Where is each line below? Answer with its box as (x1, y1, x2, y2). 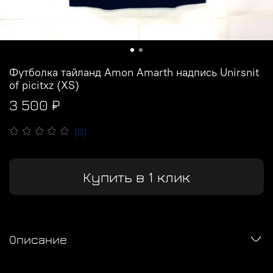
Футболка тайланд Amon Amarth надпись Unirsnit (9, 65, 259, 79)
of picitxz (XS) (9, 78, 79, 92)
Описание (9, 232, 67, 247)
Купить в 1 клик (83, 168, 190, 186)
